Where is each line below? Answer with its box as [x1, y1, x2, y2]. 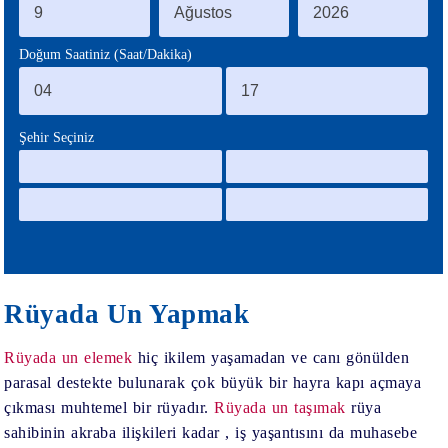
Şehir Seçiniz [19, 129, 95, 145]
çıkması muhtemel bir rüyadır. [4, 398, 215, 416]
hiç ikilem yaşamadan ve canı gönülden [132, 348, 410, 366]
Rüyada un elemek [4, 348, 133, 366]
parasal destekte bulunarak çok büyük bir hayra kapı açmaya [4, 373, 422, 391]
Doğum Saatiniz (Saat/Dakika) [19, 46, 193, 62]
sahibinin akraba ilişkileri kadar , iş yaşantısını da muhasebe [4, 423, 418, 441]
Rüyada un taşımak [214, 398, 346, 416]
